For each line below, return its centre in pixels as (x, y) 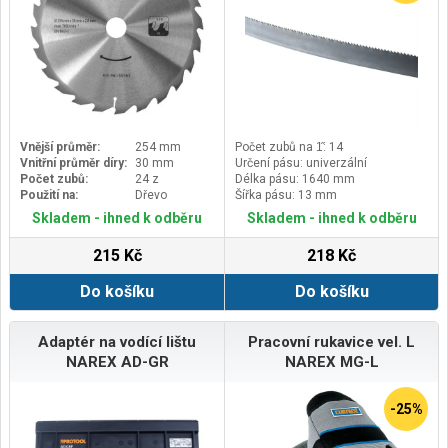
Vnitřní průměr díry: (73, 162)
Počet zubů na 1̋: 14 (289, 146)
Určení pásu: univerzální (301, 162)
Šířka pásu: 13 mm (286, 194)
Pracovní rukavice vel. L (331, 341)
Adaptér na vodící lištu (117, 341)
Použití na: (49, 194)
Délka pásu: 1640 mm (295, 178)
